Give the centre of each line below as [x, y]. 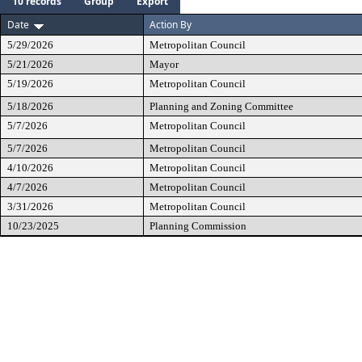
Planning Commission [198, 226]
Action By [170, 25]
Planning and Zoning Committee [221, 106]
